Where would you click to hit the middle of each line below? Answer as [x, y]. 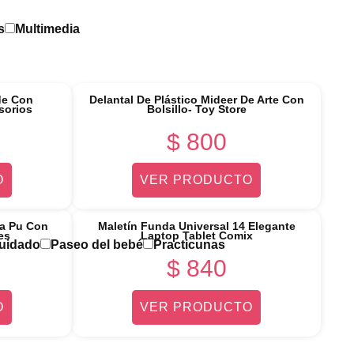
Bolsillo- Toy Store [196, 109]
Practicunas [189, 244]
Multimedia [47, 29]
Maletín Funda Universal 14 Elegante [196, 226]
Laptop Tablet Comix [196, 236]
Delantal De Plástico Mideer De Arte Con [196, 100]
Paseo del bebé [97, 244]
